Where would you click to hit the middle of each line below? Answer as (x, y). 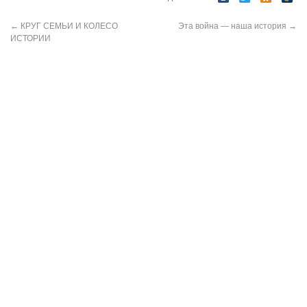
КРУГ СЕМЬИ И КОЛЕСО (68, 26)
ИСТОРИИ (30, 38)
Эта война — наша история (233, 26)
